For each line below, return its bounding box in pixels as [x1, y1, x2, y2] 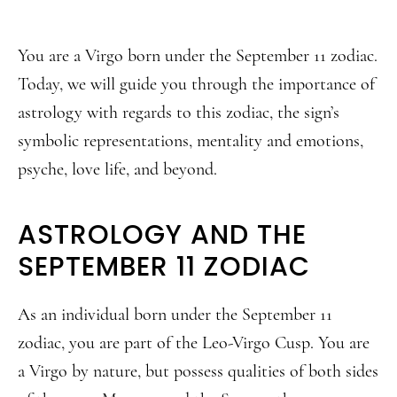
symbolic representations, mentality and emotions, [18, 130, 363, 152]
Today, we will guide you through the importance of [18, 74, 375, 95]
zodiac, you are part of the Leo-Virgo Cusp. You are [18, 332, 370, 354]
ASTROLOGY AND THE [18, 216, 307, 253]
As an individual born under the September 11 [18, 304, 332, 325]
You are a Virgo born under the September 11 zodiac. [18, 45, 378, 66]
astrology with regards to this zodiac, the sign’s [18, 102, 339, 123]
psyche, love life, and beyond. [18, 159, 217, 180]
